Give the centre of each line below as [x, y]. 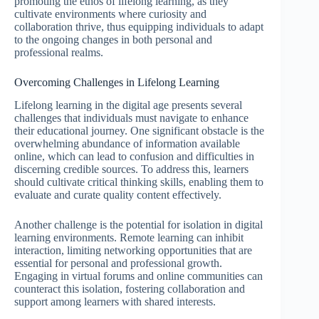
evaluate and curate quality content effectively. [118, 195]
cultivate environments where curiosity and [110, 14]
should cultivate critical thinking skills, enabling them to [139, 182]
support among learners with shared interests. [115, 302]
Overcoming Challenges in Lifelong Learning [117, 82]
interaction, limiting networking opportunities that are [133, 251]
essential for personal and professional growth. [118, 263]
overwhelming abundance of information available [127, 144]
